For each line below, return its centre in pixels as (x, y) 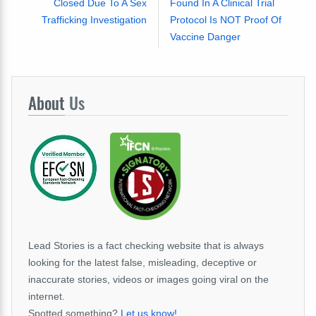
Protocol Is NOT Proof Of (225, 19)
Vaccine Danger (205, 36)
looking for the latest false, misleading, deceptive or (142, 262)
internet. (47, 296)
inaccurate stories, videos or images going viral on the (148, 279)
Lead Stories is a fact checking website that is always (146, 245)
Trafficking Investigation (94, 19)
